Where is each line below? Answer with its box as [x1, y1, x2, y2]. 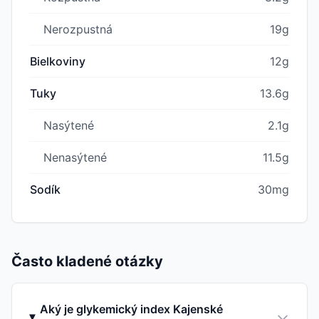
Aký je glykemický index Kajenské [40, 301, 224, 316]
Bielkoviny [30, 53, 85, 68]
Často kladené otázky [11, 252, 163, 270]
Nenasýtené [43, 150, 107, 164]
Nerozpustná [43, 21, 113, 36]
